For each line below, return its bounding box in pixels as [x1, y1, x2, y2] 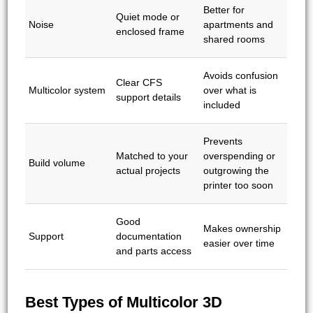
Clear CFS [116, 76, 163, 88]
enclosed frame [116, 25, 185, 37]
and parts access [116, 245, 192, 256]
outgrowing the [203, 164, 270, 176]
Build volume [29, 156, 86, 168]
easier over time [203, 237, 275, 249]
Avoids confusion [203, 69, 279, 81]
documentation [116, 230, 182, 242]
